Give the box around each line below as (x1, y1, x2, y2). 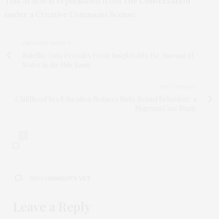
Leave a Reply (13, 198, 91, 216)
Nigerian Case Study (135, 104, 197, 113)
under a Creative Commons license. (5, 9, 138, 20)
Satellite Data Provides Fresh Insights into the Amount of (22, 51, 194, 61)
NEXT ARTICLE (159, 84, 197, 90)
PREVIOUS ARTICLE (22, 41, 71, 46)
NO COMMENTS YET (30, 175, 91, 182)
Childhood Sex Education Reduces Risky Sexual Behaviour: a (15, 94, 197, 104)
